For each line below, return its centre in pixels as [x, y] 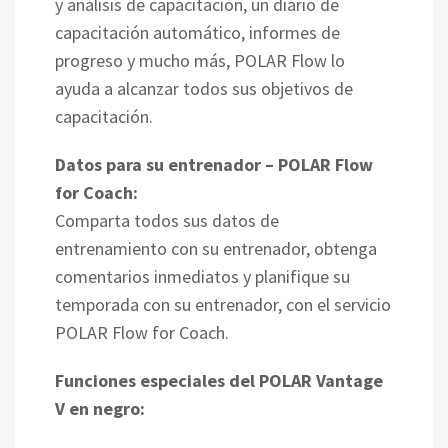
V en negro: [100, 408]
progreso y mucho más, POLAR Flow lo [200, 60]
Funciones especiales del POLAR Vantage [219, 380]
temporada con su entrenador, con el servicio [223, 304]
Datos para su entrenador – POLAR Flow [214, 164]
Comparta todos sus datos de [167, 220]
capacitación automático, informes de [197, 32]
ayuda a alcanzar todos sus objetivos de [204, 88]
